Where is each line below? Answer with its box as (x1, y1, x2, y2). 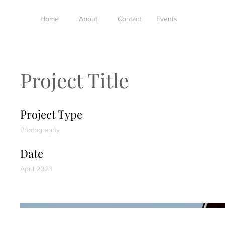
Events (156, 15, 177, 23)
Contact (118, 15, 141, 23)
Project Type (20, 106, 82, 122)
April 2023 (20, 165, 53, 173)
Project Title (20, 67, 129, 93)
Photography (20, 126, 60, 134)
